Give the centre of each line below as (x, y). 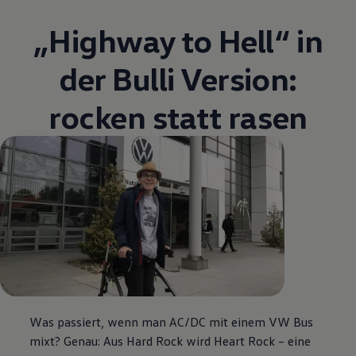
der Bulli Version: (178, 78)
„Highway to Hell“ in (178, 40)
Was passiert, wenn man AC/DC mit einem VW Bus (172, 321)
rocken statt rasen (178, 116)
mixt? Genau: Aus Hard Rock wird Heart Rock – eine (170, 341)
